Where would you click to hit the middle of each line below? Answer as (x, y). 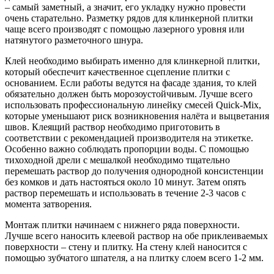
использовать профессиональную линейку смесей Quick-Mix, (133, 105)
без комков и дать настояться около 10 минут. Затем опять (125, 182)
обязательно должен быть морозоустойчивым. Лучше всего (129, 94)
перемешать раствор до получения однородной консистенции (134, 171)
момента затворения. (48, 204)
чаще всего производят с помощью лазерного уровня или (125, 29)
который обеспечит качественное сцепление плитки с (117, 72)
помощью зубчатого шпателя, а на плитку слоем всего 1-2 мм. (134, 257)
